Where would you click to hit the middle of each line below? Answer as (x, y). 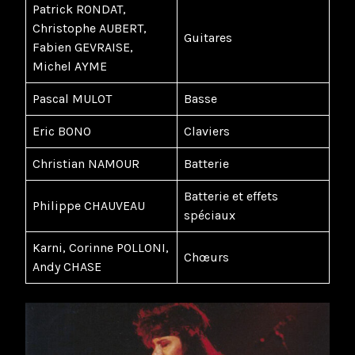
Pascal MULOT (72, 98)
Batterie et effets (231, 196)
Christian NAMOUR (86, 163)
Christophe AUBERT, (90, 28)
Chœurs (206, 257)
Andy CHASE (67, 266)
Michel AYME (70, 66)
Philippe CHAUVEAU (89, 205)
